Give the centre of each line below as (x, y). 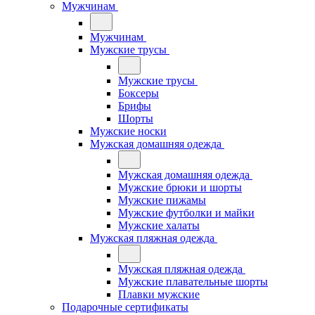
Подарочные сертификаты (125, 307)
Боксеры (139, 93)
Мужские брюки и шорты (180, 187)
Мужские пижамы (162, 200)
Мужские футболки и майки (186, 213)
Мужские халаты (159, 225)
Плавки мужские (159, 294)
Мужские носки (128, 131)
